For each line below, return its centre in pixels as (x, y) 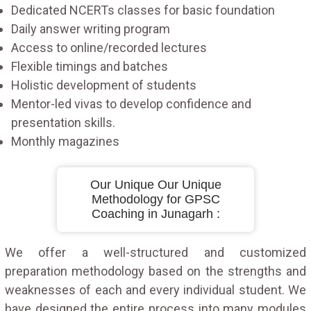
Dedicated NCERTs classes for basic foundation (143, 10)
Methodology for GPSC (155, 199)
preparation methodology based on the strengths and (155, 271)
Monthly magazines (65, 141)
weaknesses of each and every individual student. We (155, 289)
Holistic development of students (104, 85)
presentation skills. (63, 122)
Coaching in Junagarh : (155, 213)
